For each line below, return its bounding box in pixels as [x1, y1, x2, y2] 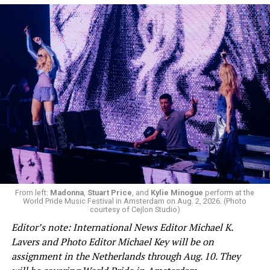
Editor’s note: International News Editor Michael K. [11, 221, 233, 234]
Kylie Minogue [151, 188, 204, 198]
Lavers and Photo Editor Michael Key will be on [11, 235, 214, 249]
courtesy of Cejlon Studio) [89, 205, 180, 215]
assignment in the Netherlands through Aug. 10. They [11, 250, 240, 263]
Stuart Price [87, 188, 133, 198]
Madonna [50, 188, 84, 198]
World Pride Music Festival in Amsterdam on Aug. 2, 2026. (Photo [23, 196, 247, 206]
